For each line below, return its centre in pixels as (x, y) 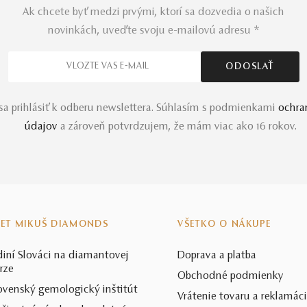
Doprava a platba (217, 256)
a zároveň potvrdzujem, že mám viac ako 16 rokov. (177, 127)
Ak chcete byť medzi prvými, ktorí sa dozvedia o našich (153, 13)
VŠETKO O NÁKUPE (224, 225)
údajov (41, 127)
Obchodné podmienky (230, 277)
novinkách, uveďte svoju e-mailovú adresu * (153, 31)
